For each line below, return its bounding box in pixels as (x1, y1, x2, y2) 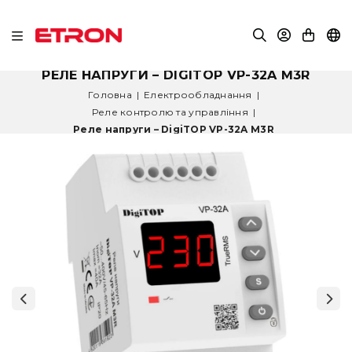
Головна (88, 88, 132, 101)
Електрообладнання (144, 88, 252, 101)
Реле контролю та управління (91, 105, 248, 118)
